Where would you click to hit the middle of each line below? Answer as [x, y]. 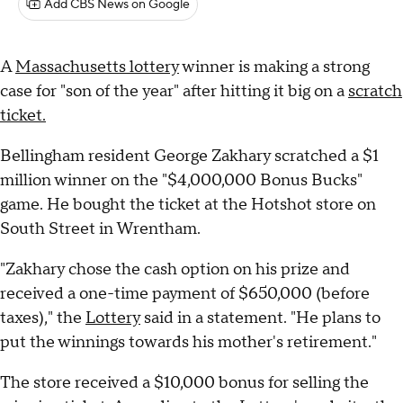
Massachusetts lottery [97, 67]
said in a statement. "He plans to [260, 318]
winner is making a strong [274, 67]
